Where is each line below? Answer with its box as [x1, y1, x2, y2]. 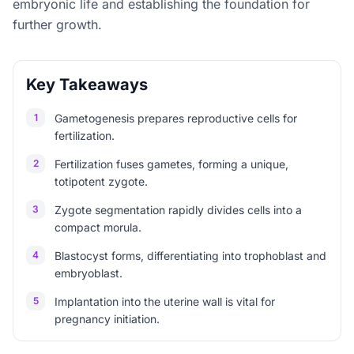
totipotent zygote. [55, 175, 148, 188]
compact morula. [55, 220, 141, 234]
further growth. [13, 17, 102, 32]
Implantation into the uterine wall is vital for [55, 295, 275, 308]
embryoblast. [55, 266, 122, 280]
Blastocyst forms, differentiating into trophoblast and [55, 249, 326, 262]
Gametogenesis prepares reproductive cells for [55, 111, 297, 125]
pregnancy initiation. [55, 312, 160, 326]
